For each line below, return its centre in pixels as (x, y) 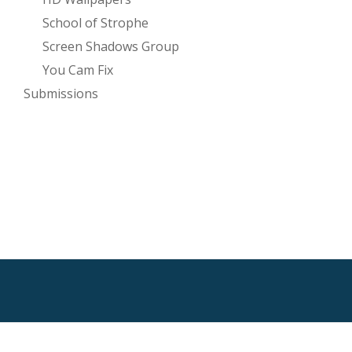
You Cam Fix (78, 70)
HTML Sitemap (176, 331)
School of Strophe (95, 23)
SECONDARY (52, 299)
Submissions (61, 94)
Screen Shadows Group (111, 47)
